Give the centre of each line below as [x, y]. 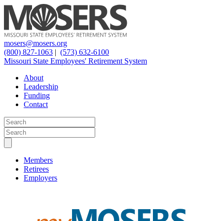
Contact [36, 104]
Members [38, 160]
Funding [37, 95]
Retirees [36, 169]
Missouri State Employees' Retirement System [75, 61]
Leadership [41, 87]
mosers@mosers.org [36, 43]
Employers [40, 178]
